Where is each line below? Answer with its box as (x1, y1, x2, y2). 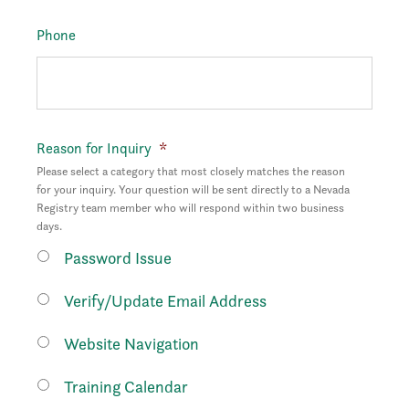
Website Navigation (64, 333, 199, 354)
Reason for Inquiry (37, 139, 152, 158)
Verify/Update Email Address (64, 290, 267, 311)
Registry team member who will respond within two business (37, 200, 344, 215)
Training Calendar (64, 376, 188, 397)
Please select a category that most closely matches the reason (37, 163, 345, 179)
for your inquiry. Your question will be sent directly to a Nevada (37, 182, 350, 197)
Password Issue (64, 247, 172, 268)
